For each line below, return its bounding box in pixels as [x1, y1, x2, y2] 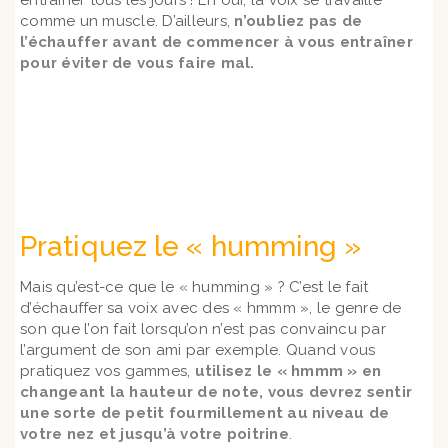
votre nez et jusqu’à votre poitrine [20, 425, 289, 443]
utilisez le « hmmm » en [194, 362, 382, 380]
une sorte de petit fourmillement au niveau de [20, 404, 390, 422]
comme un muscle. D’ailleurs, [20, 12, 235, 30]
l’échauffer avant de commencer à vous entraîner [20, 33, 413, 51]
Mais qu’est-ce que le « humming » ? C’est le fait [20, 278, 369, 296]
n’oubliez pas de [234, 12, 363, 30]
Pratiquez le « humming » [20, 230, 362, 263]
